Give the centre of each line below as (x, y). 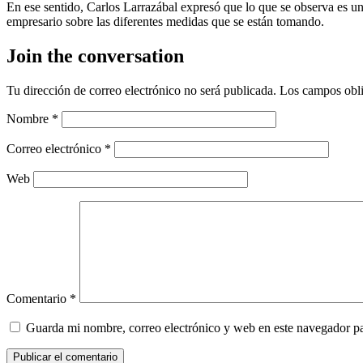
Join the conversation (95, 56)
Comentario (38, 298)
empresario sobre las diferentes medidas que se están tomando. (165, 21)
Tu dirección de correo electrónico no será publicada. (141, 90)
